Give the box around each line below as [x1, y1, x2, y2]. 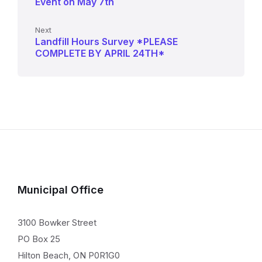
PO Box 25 [18, 233, 60, 245]
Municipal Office [18, 184, 104, 196]
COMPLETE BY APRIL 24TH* [35, 47, 165, 60]
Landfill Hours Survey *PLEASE [35, 36, 178, 48]
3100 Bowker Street [18, 217, 96, 229]
